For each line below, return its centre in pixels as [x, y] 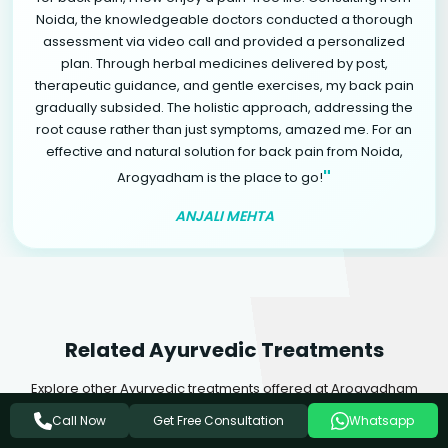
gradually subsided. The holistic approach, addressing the [224, 107]
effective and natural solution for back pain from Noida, [224, 151]
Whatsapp [382, 420]
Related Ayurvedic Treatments [224, 350]
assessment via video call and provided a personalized [224, 41]
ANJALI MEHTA [224, 216]
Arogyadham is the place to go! [220, 177]
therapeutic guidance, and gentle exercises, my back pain [224, 85]
